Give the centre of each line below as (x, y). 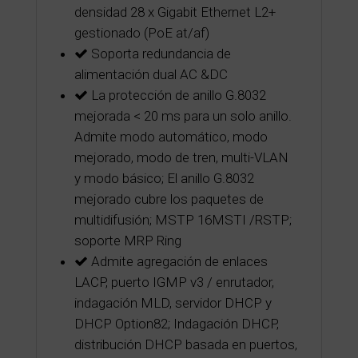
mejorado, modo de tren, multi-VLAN (181, 158)
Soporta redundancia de (159, 54)
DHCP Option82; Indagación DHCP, (176, 324)
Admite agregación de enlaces (177, 262)
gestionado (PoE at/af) (141, 33)
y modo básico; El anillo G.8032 (164, 179)
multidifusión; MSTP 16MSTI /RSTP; (183, 220)
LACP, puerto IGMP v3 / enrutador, (174, 282)
